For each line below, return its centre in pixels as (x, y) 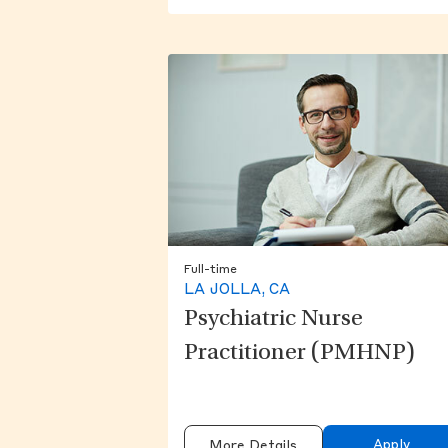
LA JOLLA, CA (237, 291)
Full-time (210, 270)
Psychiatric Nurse (273, 320)
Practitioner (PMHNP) (299, 354)
